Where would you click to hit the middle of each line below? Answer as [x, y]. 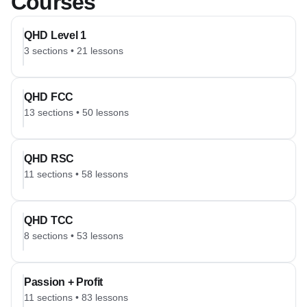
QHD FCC [49, 97]
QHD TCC [49, 220]
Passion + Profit [64, 282]
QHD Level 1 [55, 35]
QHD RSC [49, 159]
